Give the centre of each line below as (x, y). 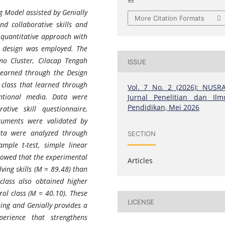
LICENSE (141, 202)
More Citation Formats (170, 18)
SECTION (142, 133)
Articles (140, 161)
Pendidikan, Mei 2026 (164, 107)
